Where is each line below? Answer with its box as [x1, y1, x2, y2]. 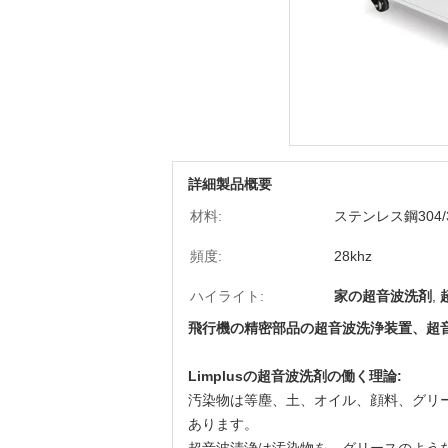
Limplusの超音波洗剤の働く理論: [188, 368, 402, 384]
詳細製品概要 [188, 176, 272, 192]
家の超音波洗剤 [334, 288, 432, 304]
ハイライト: [190, 288, 264, 304]
